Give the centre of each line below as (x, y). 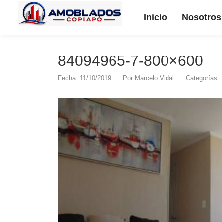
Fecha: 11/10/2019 (84, 78)
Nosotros (201, 17)
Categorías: (203, 78)
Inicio (155, 17)
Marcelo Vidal (154, 78)
